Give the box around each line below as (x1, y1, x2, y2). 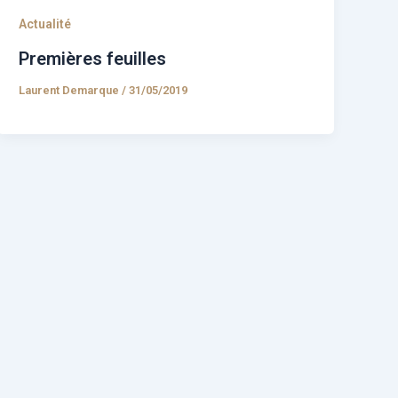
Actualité (19, 17, 72, 32)
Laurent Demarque (19, 84, 123, 98)
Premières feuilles (19, 48, 167, 70)
